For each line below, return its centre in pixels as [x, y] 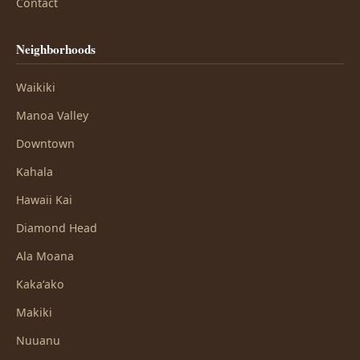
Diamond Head [57, 228]
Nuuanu [38, 340]
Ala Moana [45, 256]
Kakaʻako [40, 284]
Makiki [34, 312]
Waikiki [36, 87]
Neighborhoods [56, 49]
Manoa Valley [52, 115]
